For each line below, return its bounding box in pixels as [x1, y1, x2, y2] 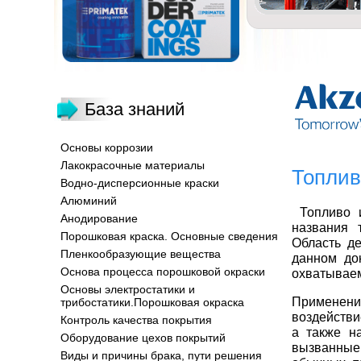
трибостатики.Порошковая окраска [60, 296, 244, 309]
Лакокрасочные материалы [60, 159, 205, 172]
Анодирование [60, 212, 138, 225]
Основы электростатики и [60, 283, 195, 296]
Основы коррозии [60, 141, 153, 154]
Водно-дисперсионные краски [60, 176, 219, 189]
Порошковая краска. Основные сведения [60, 230, 278, 243]
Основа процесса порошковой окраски [60, 265, 265, 278]
